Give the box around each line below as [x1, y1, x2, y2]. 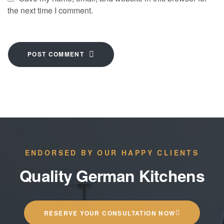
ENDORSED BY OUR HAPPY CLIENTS [24, 147, 199, 157]
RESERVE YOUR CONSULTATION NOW [43, 208, 175, 217]
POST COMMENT [27, 49, 84, 58]
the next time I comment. [7, 4, 93, 16]
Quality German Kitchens [19, 163, 204, 187]
